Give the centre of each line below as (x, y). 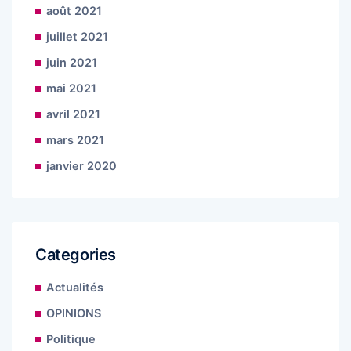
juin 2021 (72, 62)
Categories (76, 254)
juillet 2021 (77, 36)
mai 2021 (71, 88)
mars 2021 (75, 140)
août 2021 (74, 11)
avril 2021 (73, 114)
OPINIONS (74, 313)
